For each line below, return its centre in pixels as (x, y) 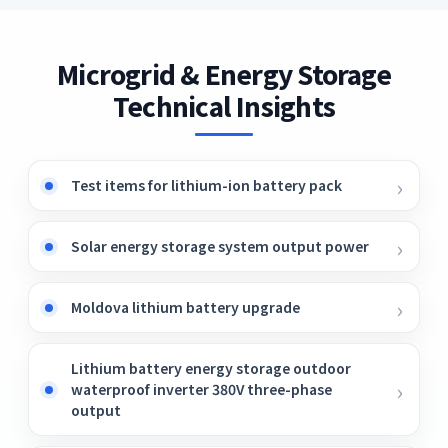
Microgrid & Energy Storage (224, 73)
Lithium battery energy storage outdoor (211, 368)
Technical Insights (224, 105)
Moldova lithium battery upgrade (185, 307)
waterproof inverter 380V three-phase (201, 389)
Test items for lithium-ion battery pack (206, 185)
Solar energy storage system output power (220, 246)
